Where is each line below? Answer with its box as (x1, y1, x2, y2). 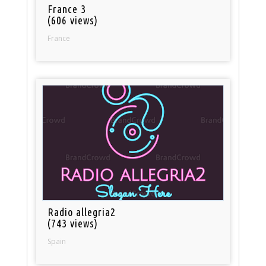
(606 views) (47, 14, 99, 26)
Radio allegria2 (47, 205, 116, 218)
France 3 (47, 2, 87, 15)
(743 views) (47, 217, 99, 229)
